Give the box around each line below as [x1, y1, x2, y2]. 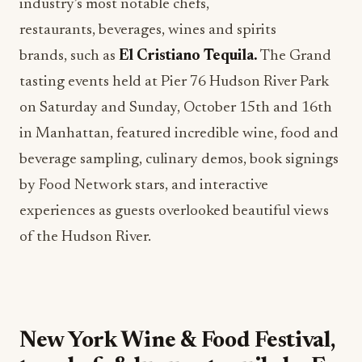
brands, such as [19, 48, 119, 64]
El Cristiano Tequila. [119, 48, 258, 64]
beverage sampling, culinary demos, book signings [19, 152, 339, 167]
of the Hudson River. [19, 229, 151, 245]
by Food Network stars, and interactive [19, 178, 268, 193]
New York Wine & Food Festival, [19, 330, 335, 352]
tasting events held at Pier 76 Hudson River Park [19, 74, 329, 90]
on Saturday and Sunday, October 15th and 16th [19, 100, 332, 116]
